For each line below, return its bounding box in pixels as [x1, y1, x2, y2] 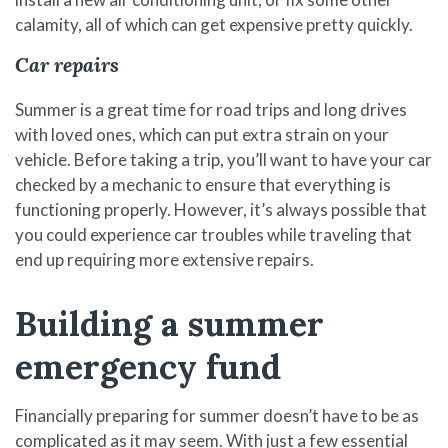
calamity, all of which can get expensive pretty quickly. [15, 13, 413, 35]
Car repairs [15, 51, 119, 77]
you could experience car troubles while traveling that [15, 223, 412, 245]
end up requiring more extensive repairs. [15, 248, 314, 270]
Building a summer [15, 301, 324, 345]
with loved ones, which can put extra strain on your [15, 123, 389, 145]
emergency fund [15, 344, 281, 388]
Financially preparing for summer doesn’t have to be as [15, 404, 419, 426]
